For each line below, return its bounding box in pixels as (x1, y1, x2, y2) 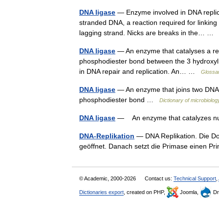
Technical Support (174, 175, 216, 181)
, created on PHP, (124, 189, 167, 195)
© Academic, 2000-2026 (79, 175, 137, 181)
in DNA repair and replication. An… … (79, 67, 201, 75)
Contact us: (145, 175, 174, 181)
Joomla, (178, 189, 200, 195)
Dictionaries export (79, 189, 124, 195)
